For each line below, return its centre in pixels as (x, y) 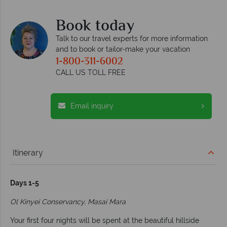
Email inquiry (92, 106)
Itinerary (28, 153)
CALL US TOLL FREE (91, 72)
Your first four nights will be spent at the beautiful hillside (105, 220)
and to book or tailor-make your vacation (123, 49)
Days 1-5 (25, 183)
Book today (95, 26)
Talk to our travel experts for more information (132, 38)
